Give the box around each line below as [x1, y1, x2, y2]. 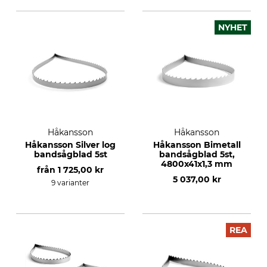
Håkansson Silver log [25, 139, 116, 150]
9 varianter [51, 178, 89, 187]
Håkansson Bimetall [153, 139, 241, 150]
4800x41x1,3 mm [161, 159, 232, 169]
